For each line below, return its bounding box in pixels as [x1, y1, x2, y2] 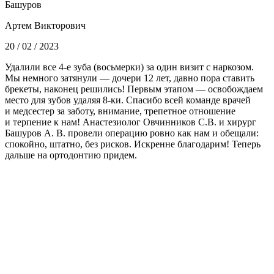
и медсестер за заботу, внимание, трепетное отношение [5, 105, 235, 116]
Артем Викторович [5, 20, 86, 31]
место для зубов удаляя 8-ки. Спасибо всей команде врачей [5, 94, 251, 105]
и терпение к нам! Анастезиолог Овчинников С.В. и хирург [5, 116, 256, 127]
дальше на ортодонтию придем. [5, 149, 137, 160]
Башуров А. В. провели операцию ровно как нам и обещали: [5, 127, 259, 138]
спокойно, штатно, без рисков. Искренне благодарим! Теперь [5, 138, 261, 149]
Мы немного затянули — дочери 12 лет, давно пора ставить [5, 72, 254, 83]
